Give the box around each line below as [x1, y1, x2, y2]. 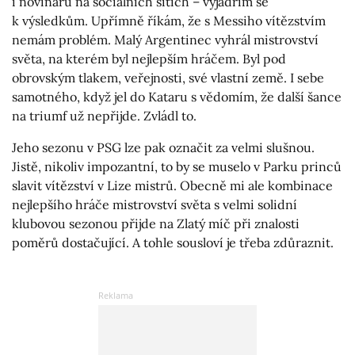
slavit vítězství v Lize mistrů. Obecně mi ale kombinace [12, 177, 333, 194]
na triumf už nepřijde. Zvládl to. [12, 108, 197, 124]
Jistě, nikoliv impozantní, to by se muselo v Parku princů [12, 158, 342, 175]
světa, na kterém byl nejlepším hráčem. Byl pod [12, 51, 286, 67]
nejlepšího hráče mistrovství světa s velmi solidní [12, 197, 297, 213]
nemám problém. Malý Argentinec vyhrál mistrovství [12, 32, 319, 48]
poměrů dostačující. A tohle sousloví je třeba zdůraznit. [12, 235, 334, 251]
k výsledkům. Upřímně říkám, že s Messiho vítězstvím [12, 13, 326, 29]
